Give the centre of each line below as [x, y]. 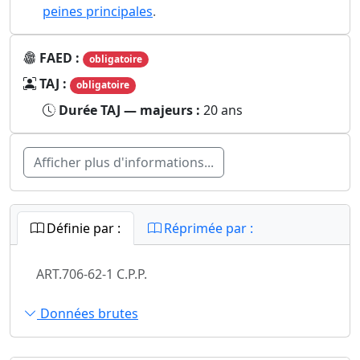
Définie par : [82, 228]
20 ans [223, 110]
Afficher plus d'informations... [124, 162]
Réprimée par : [207, 228]
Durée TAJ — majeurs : [131, 110]
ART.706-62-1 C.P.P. [92, 274]
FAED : [61, 58]
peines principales [98, 12]
